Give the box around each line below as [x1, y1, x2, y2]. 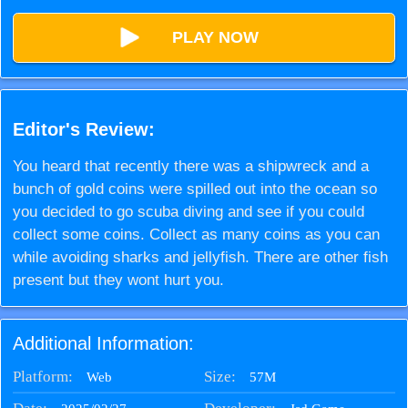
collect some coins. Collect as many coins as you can [12, 226, 380, 244]
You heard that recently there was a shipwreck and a [12, 158, 369, 176]
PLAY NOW [171, 27, 259, 46]
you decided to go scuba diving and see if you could [12, 203, 364, 221]
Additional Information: [12, 332, 194, 353]
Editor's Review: [12, 119, 155, 140]
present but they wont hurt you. [12, 271, 224, 290]
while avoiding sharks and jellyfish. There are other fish [12, 249, 388, 267]
